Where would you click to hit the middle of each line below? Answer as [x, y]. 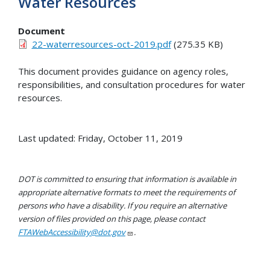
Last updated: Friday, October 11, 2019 [100, 138]
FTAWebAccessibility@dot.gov [72, 232]
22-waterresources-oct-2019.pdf [101, 44]
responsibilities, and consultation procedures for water [132, 84]
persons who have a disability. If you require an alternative [122, 205]
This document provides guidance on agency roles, [123, 71]
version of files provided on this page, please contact [112, 218]
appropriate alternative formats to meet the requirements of [127, 192]
